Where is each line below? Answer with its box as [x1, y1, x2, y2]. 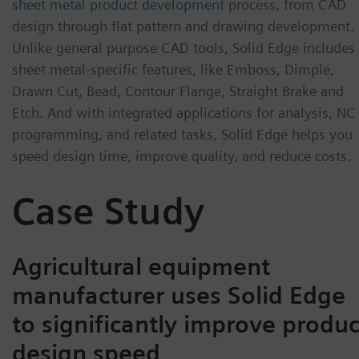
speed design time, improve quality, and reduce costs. [12, 147, 351, 164]
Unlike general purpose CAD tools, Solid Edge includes [12, 38, 355, 56]
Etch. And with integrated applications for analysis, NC [12, 103, 355, 121]
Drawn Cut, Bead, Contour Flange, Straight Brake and [12, 82, 344, 99]
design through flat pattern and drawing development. [12, 17, 354, 34]
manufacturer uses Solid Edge [12, 280, 345, 310]
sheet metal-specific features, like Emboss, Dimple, [12, 60, 334, 78]
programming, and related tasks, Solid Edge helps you [12, 125, 353, 143]
